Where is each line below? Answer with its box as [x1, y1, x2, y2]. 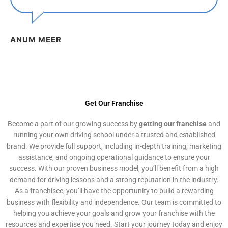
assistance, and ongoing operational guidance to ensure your [18, 153, 210, 162]
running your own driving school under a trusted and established [13, 131, 215, 139]
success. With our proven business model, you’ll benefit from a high [9, 164, 219, 173]
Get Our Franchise [84, 99, 144, 108]
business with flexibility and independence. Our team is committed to [7, 198, 221, 207]
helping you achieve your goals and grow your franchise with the [13, 209, 215, 218]
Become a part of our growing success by [8, 120, 139, 128]
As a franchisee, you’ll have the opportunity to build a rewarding [14, 187, 214, 195]
